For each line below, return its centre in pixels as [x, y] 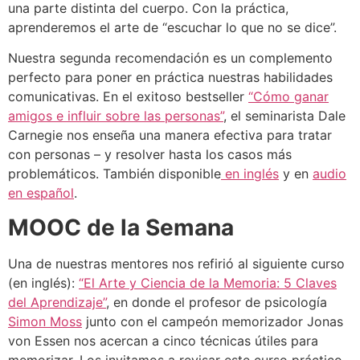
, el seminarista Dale [284, 116]
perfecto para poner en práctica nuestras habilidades [170, 78]
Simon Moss [45, 321]
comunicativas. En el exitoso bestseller [128, 97]
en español [41, 193]
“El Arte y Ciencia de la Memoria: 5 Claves [208, 282]
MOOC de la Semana [121, 227]
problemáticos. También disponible [115, 174]
